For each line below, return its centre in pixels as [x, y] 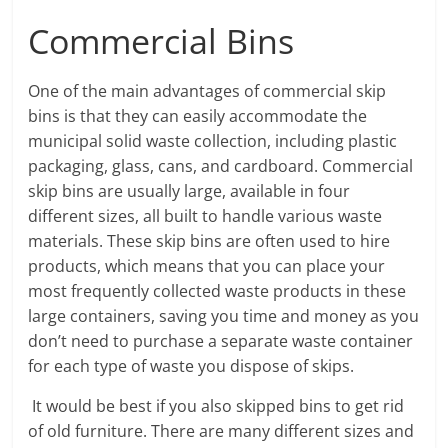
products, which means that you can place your [207, 266]
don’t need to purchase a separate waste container [221, 341]
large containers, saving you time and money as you [224, 316]
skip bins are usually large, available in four [189, 191]
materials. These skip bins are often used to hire [209, 241]
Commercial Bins [161, 41]
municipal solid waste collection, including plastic [213, 141]
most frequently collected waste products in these [217, 291]
